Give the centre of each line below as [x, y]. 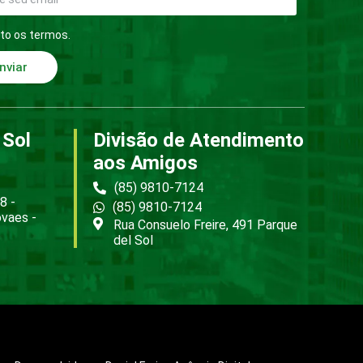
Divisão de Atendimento [199, 141]
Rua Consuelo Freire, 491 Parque [205, 225]
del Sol [133, 241]
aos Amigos [145, 163]
